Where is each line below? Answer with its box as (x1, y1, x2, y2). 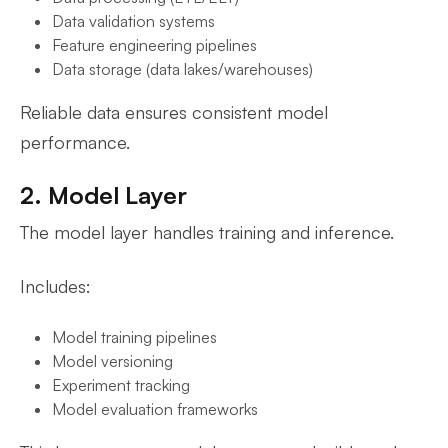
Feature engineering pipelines (52, 35, 257, 55)
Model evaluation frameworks (52, 399, 258, 419)
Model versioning (52, 351, 173, 371)
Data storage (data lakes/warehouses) (52, 59, 313, 79)
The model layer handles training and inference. (20, 221, 394, 243)
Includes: (20, 275, 91, 297)
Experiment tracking (52, 375, 190, 395)
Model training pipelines (52, 327, 217, 347)
